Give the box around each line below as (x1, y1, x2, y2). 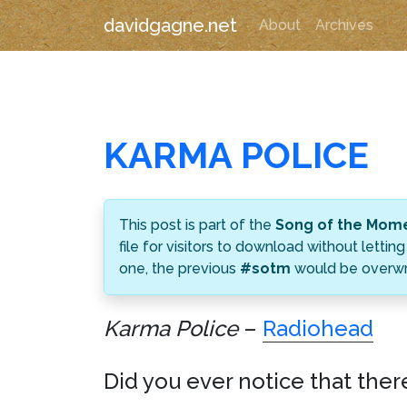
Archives (315, 16, 373, 34)
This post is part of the (119, 216, 275, 233)
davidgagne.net (104, 15, 237, 36)
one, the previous (119, 260, 240, 277)
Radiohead (263, 315, 373, 342)
